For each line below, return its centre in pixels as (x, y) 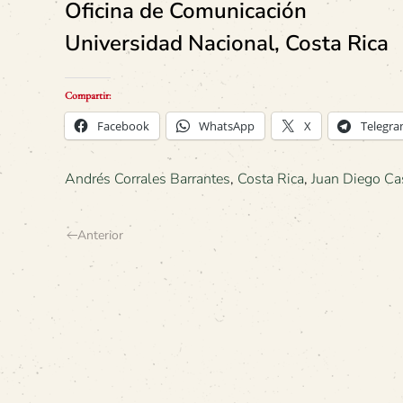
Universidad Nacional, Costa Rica (227, 43)
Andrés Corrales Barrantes (148, 179)
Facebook (123, 125)
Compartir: (88, 95)
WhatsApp (227, 125)
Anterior (100, 235)
